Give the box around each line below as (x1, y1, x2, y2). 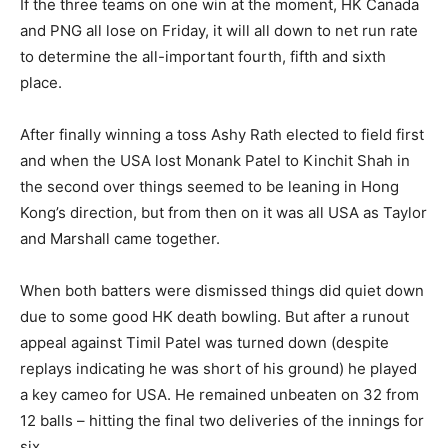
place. (20, 72, 62, 92)
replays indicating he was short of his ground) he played (20, 358, 417, 378)
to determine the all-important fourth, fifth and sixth (20, 46, 386, 66)
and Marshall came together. (20, 228, 220, 248)
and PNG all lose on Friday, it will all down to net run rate (20, 20, 418, 40)
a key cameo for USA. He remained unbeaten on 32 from (20, 384, 419, 404)
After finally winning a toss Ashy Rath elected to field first (20, 124, 424, 144)
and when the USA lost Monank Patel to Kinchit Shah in (20, 150, 410, 170)
